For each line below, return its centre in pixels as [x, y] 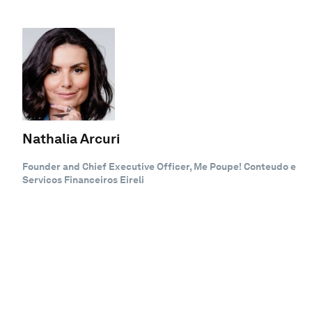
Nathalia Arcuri [71, 139]
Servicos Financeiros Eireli [83, 180]
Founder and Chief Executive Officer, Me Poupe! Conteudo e [159, 166]
